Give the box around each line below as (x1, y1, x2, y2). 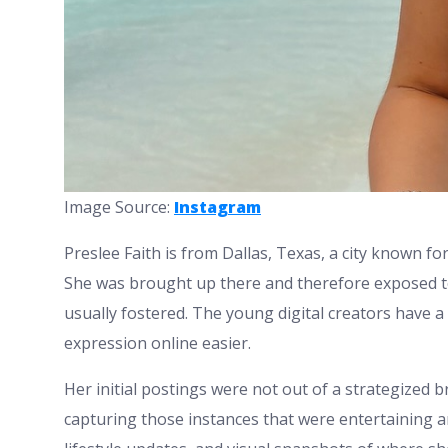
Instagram (174, 196, 261, 219)
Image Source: (64, 196, 174, 219)
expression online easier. (64, 332, 251, 355)
